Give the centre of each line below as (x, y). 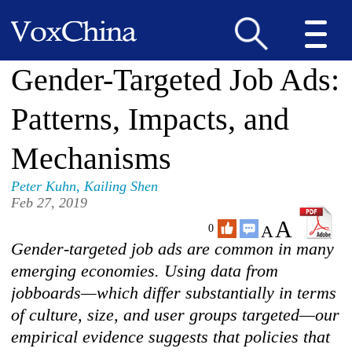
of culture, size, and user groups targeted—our (176, 315)
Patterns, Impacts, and (150, 119)
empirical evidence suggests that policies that (171, 337)
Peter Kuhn (44, 186)
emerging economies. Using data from (145, 271)
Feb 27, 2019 (49, 203)
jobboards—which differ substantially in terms (174, 293)
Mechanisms (92, 158)
